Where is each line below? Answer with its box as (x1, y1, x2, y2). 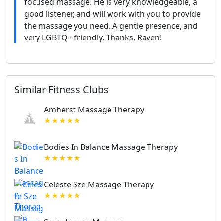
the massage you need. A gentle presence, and (24, 20, 198, 32)
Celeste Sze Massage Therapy (44, 179, 154, 190)
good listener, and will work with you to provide (24, 8, 201, 20)
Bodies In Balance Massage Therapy (44, 142, 178, 153)
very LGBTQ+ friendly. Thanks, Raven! (24, 32, 162, 43)
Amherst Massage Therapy (44, 104, 144, 115)
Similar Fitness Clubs (14, 83, 109, 97)
